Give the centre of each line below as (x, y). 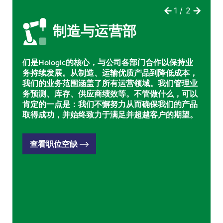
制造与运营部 (94, 32)
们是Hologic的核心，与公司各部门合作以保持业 (108, 62)
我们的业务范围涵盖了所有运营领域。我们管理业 (110, 83)
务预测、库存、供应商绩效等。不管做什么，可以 (110, 94)
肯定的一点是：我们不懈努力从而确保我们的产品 (110, 104)
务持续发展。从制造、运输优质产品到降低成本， (110, 73)
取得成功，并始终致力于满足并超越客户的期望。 (110, 115)
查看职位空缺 (55, 144)
